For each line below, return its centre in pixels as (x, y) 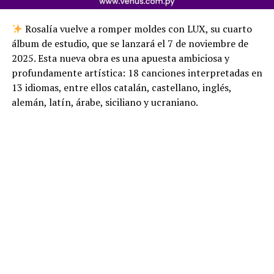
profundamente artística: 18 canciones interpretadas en (137, 73)
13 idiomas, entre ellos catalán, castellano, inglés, (121, 88)
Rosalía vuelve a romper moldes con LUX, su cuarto (137, 29)
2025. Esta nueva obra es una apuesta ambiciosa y (120, 58)
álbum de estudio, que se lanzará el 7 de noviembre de (130, 44)
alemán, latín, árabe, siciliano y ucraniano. (105, 102)
